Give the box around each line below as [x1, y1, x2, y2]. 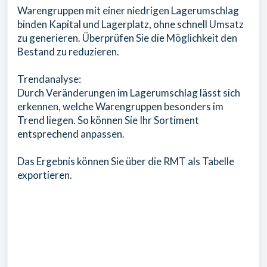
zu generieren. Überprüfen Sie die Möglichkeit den [17, 31, 237, 44]
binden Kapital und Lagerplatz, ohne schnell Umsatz [17, 17, 244, 30]
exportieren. [17, 168, 72, 181]
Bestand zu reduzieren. [17, 45, 121, 58]
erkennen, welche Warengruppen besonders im [17, 100, 223, 113]
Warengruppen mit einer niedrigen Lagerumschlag [17, 4, 239, 17]
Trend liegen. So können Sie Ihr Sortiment [17, 113, 199, 126]
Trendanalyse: [17, 72, 81, 85]
